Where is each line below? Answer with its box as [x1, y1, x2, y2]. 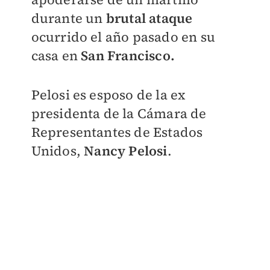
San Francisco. [81, 46, 175, 64]
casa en [31, 46, 81, 64]
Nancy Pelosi [84, 142, 168, 160]
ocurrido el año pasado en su [31, 28, 216, 46]
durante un [31, 9, 106, 27]
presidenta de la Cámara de [31, 104, 207, 122]
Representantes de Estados [31, 123, 203, 141]
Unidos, [31, 142, 84, 160]
